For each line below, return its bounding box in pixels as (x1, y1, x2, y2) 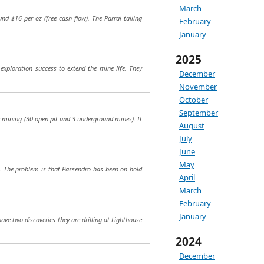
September (179, 107, 218, 118)
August (179, 120, 204, 131)
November (179, 81, 217, 92)
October (179, 94, 208, 105)
